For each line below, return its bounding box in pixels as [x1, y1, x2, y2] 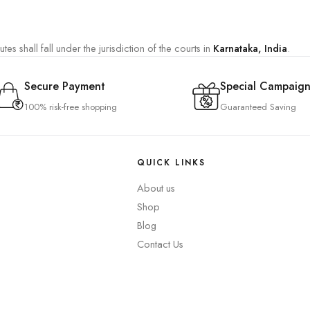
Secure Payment [24, 78, 105, 94]
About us [136, 181, 175, 195]
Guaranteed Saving [220, 100, 296, 113]
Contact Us [136, 237, 183, 251]
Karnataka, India [213, 41, 287, 55]
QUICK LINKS [136, 156, 206, 169]
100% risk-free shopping [24, 100, 117, 113]
